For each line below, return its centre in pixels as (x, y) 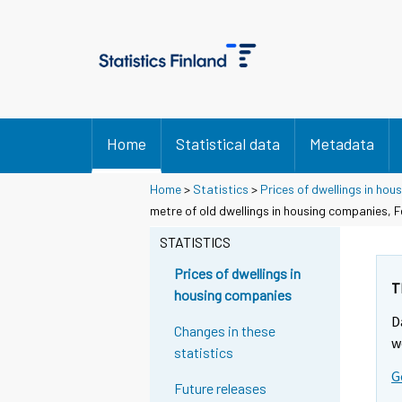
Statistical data (228, 144)
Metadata (342, 144)
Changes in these (225, 331)
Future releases (221, 389)
